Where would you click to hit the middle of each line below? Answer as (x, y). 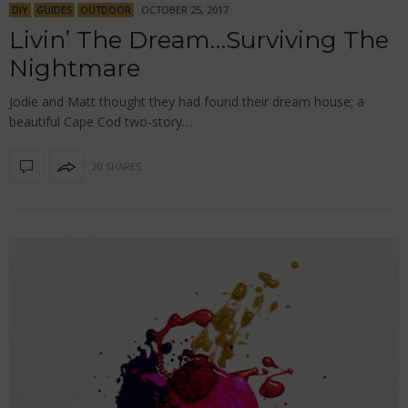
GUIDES (54, 10)
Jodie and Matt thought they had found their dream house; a (187, 102)
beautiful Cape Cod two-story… (101, 122)
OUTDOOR (106, 10)
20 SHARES (117, 166)
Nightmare (75, 69)
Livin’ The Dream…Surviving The (199, 41)
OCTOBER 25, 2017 (185, 10)
